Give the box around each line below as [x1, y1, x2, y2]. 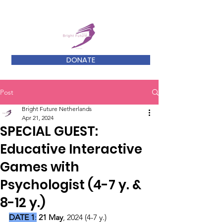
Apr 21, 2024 [22, 114, 54, 121]
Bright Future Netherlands [22, 105, 92, 112]
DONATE [66, 55, 95, 65]
